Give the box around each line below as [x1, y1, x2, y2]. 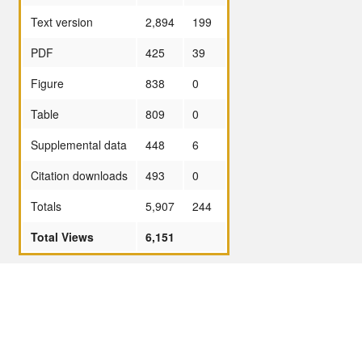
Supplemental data [31, 136, 127, 153]
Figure [31, 74, 64, 91]
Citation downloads [31, 166, 128, 183]
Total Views [31, 228, 94, 245]
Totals [31, 197, 61, 214]
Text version [31, 13, 93, 30]
